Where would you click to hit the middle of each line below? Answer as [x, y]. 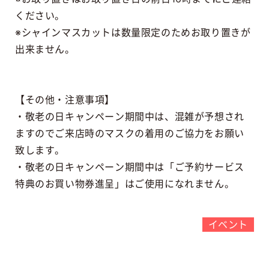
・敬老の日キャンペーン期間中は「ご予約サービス [129, 167]
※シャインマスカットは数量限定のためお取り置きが [133, 32]
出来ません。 [45, 49]
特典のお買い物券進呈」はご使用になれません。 [125, 183]
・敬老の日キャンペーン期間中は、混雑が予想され [129, 116]
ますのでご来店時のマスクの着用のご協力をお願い [129, 133]
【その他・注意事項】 [65, 99]
